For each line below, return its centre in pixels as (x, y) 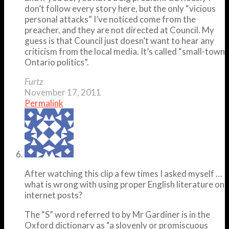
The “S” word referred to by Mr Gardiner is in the (117, 214)
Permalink (44, 103)
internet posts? (53, 195)
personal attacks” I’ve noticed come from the (110, 19)
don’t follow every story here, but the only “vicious (120, 8)
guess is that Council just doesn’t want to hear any (119, 40)
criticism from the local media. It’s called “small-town (125, 51)
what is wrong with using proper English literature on (124, 184)
